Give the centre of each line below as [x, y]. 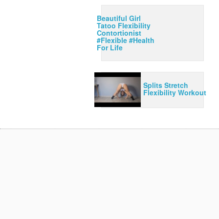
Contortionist [119, 33]
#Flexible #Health [126, 40]
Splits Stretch [166, 85]
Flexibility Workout [175, 92]
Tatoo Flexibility [124, 25]
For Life [110, 47]
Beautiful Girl [119, 18]
